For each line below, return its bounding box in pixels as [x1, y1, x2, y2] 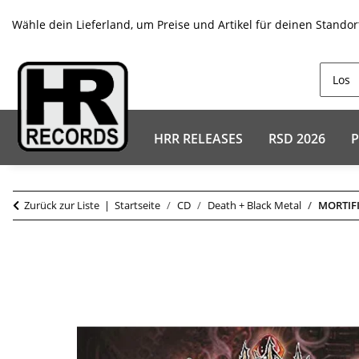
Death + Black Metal [208, 198, 301, 212]
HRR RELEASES [154, 130, 243, 147]
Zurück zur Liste [24, 198, 99, 212]
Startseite [115, 198, 160, 212]
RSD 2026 [268, 130, 325, 147]
